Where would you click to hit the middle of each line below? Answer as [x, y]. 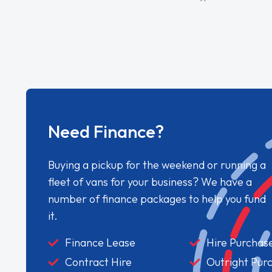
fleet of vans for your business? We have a [150, 182]
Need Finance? [106, 132]
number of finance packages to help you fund [157, 199]
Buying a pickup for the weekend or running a [157, 165]
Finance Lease [100, 243]
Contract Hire [99, 262]
